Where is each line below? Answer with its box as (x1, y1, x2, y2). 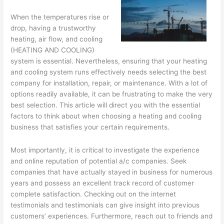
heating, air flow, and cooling (10, 35, 103, 43)
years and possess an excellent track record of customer (10, 179, 194, 187)
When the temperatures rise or (10, 13, 109, 21)
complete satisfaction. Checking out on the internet (10, 190, 176, 198)
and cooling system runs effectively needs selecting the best (10, 68, 207, 76)
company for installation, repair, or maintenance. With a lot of (10, 79, 208, 87)
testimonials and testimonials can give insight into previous (10, 201, 200, 209)
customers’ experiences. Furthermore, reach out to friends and (10, 212, 213, 220)
